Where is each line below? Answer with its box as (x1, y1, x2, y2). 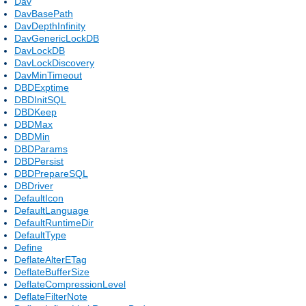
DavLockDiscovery (14, 57, 94, 68)
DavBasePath (14, 8, 73, 19)
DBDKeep (14, 106, 57, 117)
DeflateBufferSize (14, 266, 89, 277)
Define (14, 241, 42, 253)
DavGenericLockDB (14, 32, 99, 44)
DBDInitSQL (14, 94, 66, 105)
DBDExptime (14, 81, 69, 93)
